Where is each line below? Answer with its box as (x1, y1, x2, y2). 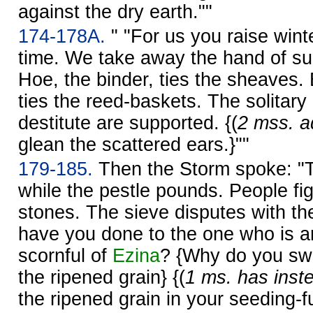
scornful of (18, 245, 112, 266)
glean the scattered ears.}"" (18, 133, 249, 155)
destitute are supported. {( (18, 112, 238, 133)
